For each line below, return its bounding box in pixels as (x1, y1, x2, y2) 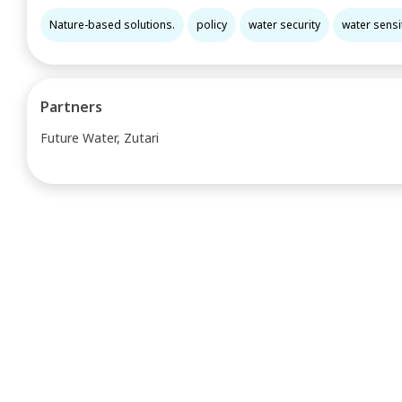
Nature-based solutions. (49, 17, 175, 32)
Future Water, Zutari (40, 129, 159, 146)
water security (249, 17, 320, 32)
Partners (40, 97, 102, 117)
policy (197, 17, 227, 32)
